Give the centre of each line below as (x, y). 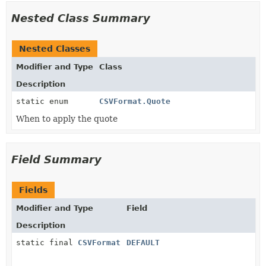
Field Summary (56, 159)
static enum (45, 101)
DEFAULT (143, 242)
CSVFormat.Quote (135, 101)
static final (47, 242)
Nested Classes (55, 48)
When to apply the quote (67, 118)
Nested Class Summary (81, 18)
